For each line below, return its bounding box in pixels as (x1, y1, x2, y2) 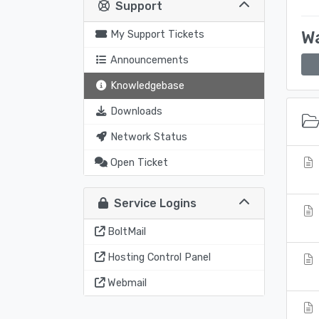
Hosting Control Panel (108, 251, 211, 263)
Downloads (110, 105, 162, 117)
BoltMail (108, 225, 146, 238)
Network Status (110, 130, 187, 143)
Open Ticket (110, 156, 168, 169)
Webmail (108, 276, 147, 289)
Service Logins (108, 196, 197, 210)
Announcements (110, 53, 189, 66)
